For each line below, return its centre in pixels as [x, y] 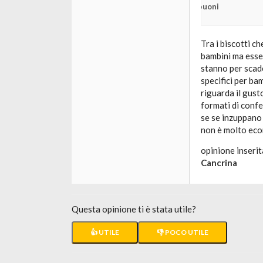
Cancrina [219, 163]
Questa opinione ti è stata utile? [134, 209]
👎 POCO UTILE [183, 232]
